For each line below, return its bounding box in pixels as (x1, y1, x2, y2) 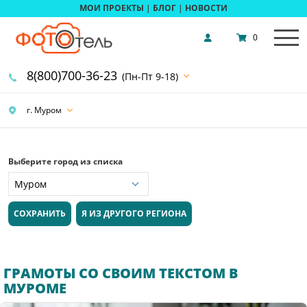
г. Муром (25, 103, 62, 116)
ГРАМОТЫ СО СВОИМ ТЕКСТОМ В (3, 264, 238, 283)
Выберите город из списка (8, 155, 123, 167)
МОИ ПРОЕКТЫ (79, 2, 144, 14)
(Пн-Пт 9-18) (122, 69, 178, 83)
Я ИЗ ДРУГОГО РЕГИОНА (82, 208, 187, 220)
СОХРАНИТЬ (14, 208, 66, 220)
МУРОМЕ (3, 279, 66, 298)
